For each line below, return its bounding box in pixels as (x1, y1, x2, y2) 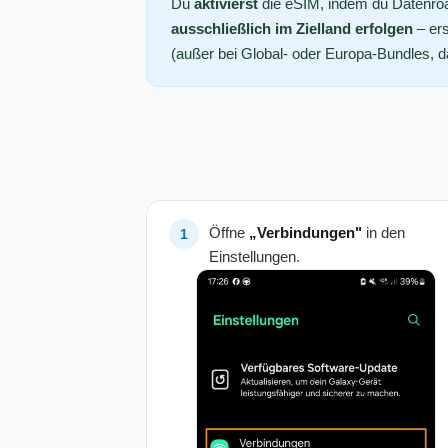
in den (362, 224, 405, 241)
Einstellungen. (209, 248, 300, 265)
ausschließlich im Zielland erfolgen (171, 20, 413, 37)
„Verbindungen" (249, 224, 362, 241)
